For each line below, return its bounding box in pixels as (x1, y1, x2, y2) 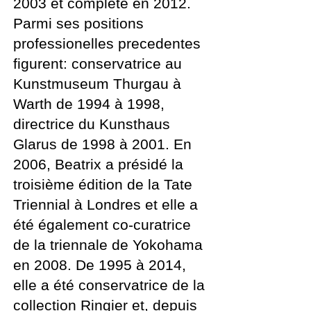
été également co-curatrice (13, 217, 191, 233)
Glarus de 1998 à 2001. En (13, 136, 192, 152)
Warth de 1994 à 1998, (13, 96, 165, 112)
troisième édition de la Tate (13, 176, 192, 192)
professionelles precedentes (13, 35, 201, 51)
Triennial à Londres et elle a (13, 196, 198, 212)
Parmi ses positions (13, 15, 144, 31)
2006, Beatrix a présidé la (13, 156, 183, 172)
